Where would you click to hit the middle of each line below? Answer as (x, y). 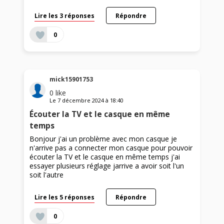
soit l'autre (47, 174)
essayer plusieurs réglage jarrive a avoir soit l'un (107, 165)
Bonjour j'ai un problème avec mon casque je (103, 138)
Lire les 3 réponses (65, 15)
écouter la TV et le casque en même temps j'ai (105, 156)
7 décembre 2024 (81, 100)
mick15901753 (71, 79)
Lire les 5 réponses (65, 197)
